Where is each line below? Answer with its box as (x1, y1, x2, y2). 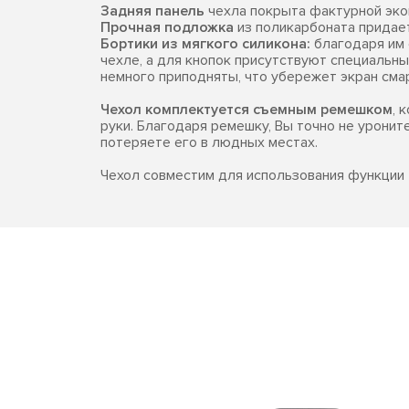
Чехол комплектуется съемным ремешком (100, 100, 393, 119)
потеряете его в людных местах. (100, 133, 318, 152)
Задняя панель (100, 2, 204, 20)
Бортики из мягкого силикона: (100, 35, 310, 53)
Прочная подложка (100, 18, 234, 37)
